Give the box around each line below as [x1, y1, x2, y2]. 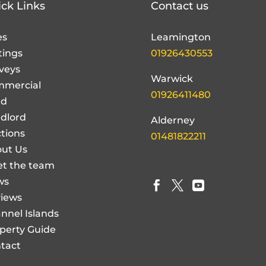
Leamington [150, 1, 211, 13]
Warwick [150, 43, 193, 55]
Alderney [150, 84, 195, 96]
